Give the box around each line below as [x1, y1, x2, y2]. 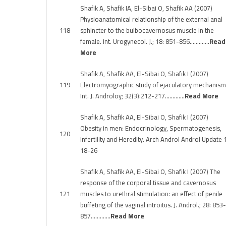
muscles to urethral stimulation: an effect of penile [80, 188, 222, 200]
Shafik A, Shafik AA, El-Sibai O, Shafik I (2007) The [80, 165, 220, 178]
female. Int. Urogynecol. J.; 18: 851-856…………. [80, 35, 209, 47]
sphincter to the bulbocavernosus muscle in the [80, 24, 214, 36]
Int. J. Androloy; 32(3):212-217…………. [80, 90, 185, 102]
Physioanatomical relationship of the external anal [80, 13, 222, 25]
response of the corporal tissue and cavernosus [80, 177, 216, 189]
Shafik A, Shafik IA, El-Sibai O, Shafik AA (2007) [80, 2, 212, 14]
